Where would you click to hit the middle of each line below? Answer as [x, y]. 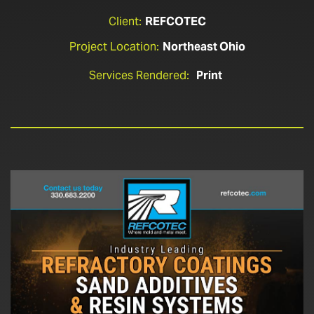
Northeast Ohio [204, 47]
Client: [125, 21]
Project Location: [114, 47]
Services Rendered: [139, 75]
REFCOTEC [175, 21]
